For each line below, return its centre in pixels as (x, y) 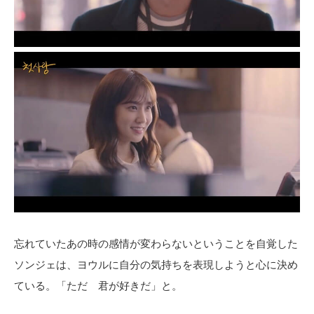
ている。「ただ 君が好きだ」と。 (98, 286)
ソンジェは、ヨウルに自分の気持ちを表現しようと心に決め (156, 265)
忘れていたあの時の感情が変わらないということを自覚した (156, 244)
